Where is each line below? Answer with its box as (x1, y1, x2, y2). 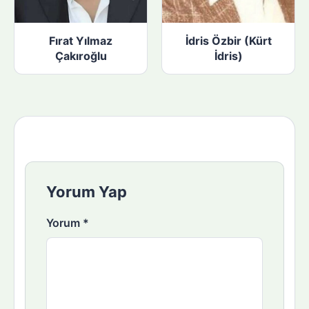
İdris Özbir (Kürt (185, 34, 272, 48)
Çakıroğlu (54, 49, 107, 63)
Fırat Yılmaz (49, 34, 112, 48)
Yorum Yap (46, 183, 127, 201)
